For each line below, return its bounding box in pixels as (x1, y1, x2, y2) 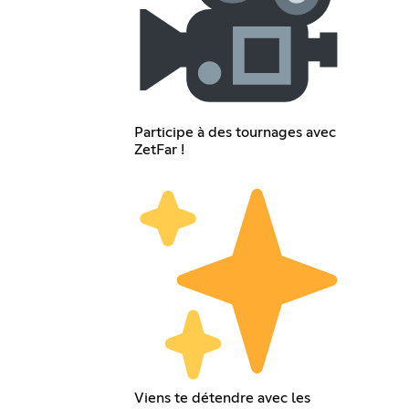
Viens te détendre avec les (134, 390, 311, 405)
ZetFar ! (134, 142, 185, 157)
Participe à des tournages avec (134, 124, 337, 140)
